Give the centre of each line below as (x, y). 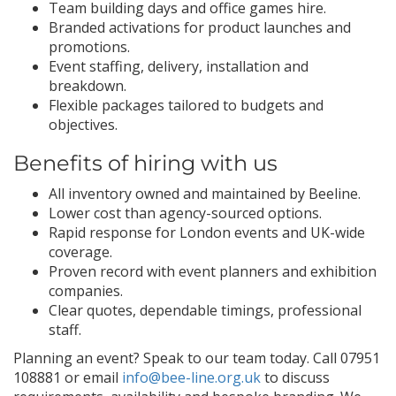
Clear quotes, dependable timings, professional (205, 310)
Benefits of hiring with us (145, 163)
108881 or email (68, 377)
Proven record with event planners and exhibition (213, 271)
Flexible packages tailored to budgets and (186, 105)
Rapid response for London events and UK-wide (207, 232)
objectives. (83, 125)
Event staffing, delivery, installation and (179, 66)
